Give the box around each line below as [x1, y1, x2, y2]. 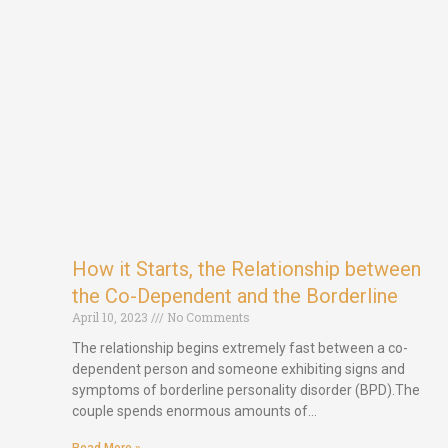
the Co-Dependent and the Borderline [72, 284, 398, 309]
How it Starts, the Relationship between [72, 257, 421, 282]
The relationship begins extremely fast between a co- [72, 340, 408, 357]
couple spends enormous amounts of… [72, 403, 317, 420]
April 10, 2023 [72, 309, 151, 326]
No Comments [164, 309, 250, 326]
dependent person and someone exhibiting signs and [72, 361, 405, 378]
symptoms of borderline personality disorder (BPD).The [72, 382, 420, 399]
